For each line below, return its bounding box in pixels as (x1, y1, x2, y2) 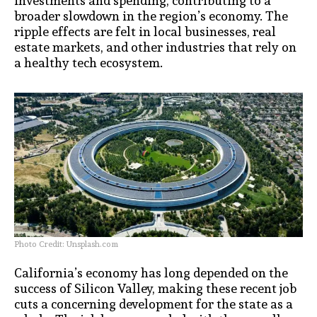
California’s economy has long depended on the (14, 262, 288, 283)
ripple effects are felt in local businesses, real (14, 21, 276, 42)
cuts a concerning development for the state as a (14, 293, 293, 314)
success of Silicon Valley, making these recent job (14, 277, 296, 299)
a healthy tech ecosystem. (14, 52, 163, 73)
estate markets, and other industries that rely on (14, 36, 296, 57)
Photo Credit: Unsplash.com (14, 237, 118, 251)
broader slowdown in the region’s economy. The (14, 5, 288, 26)
